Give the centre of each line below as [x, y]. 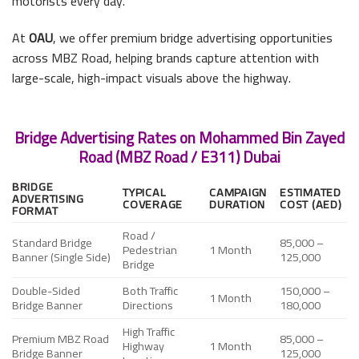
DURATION [237, 204]
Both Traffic [151, 290]
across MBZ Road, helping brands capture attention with [165, 57]
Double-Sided [46, 290]
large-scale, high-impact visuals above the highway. [151, 77]
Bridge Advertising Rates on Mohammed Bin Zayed [179, 138]
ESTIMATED [311, 192]
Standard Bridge [52, 242]
